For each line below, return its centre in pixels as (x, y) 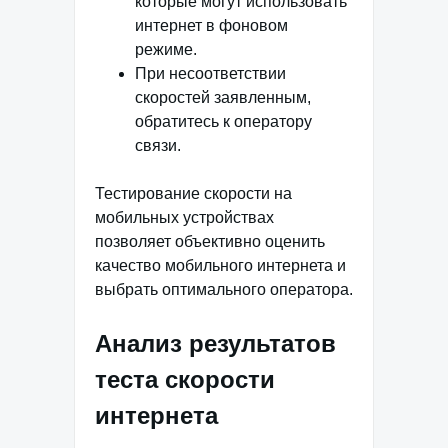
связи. (158, 145)
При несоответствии (210, 73)
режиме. (166, 49)
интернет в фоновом (211, 25)
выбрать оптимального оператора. (224, 289)
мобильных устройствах (184, 217)
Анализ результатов (215, 343)
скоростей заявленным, (223, 97)
